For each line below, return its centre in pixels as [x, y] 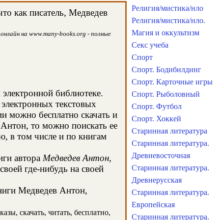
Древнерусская [157, 180]
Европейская [153, 205]
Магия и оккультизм [165, 33]
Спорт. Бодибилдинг [166, 69]
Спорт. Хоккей [156, 119]
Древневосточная [161, 155]
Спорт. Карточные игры [172, 82]
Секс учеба [150, 45]
